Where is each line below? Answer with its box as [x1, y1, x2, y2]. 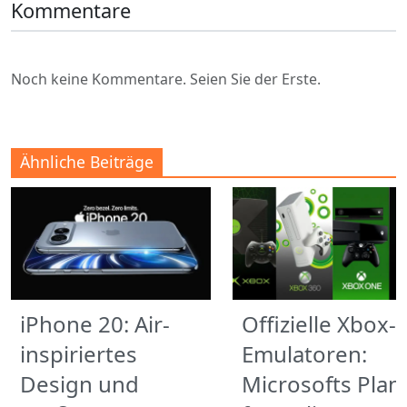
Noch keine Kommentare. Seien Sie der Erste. [11, 69, 321, 90]
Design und [20, 369, 139, 400]
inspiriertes [20, 339, 137, 370]
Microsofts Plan [242, 369, 402, 400]
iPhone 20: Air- [20, 309, 170, 340]
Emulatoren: [242, 339, 367, 370]
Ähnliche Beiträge [20, 151, 154, 174]
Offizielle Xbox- [242, 309, 396, 340]
